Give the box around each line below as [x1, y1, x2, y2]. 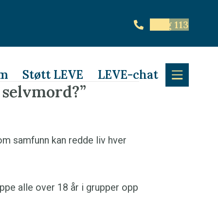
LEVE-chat [98, 67, 159, 82]
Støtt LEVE [22, 67, 84, 82]
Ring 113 [150, 18, 189, 31]
